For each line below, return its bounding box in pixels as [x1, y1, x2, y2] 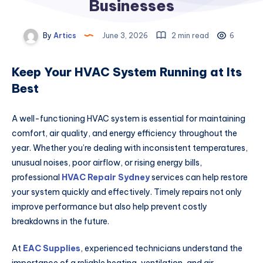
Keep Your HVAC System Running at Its [12, 64, 242, 79]
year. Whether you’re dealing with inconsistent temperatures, [12, 143, 248, 154]
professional [12, 172, 62, 183]
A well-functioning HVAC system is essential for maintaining [12, 113, 245, 124]
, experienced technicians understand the [80, 243, 242, 254]
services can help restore [150, 172, 248, 183]
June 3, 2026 [100, 31, 150, 40]
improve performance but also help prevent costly [12, 201, 207, 213]
